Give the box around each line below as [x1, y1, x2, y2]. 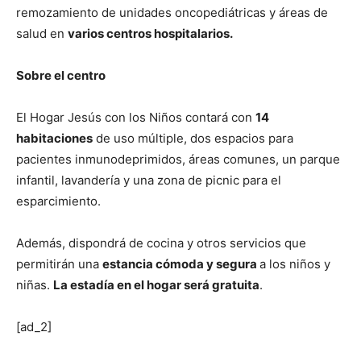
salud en [16, 26, 68, 42]
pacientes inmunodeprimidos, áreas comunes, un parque [16, 151, 340, 168]
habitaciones [16, 131, 93, 147]
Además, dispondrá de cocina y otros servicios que [16, 235, 306, 251]
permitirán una [16, 256, 102, 272]
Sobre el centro [16, 68, 106, 84]
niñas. [16, 277, 53, 293]
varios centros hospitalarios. [68, 26, 233, 42]
